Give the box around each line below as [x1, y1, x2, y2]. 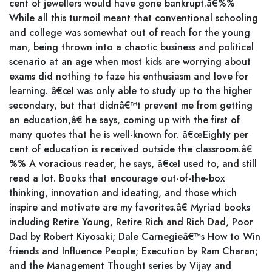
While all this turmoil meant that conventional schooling [9, 11, 258, 25]
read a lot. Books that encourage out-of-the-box [9, 171, 225, 185]
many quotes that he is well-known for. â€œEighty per [9, 127, 248, 141]
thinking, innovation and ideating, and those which [9, 186, 237, 200]
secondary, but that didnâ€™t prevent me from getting [9, 98, 253, 112]
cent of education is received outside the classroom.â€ [9, 142, 253, 156]
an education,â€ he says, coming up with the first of [9, 113, 240, 127]
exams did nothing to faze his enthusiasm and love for [9, 69, 248, 83]
